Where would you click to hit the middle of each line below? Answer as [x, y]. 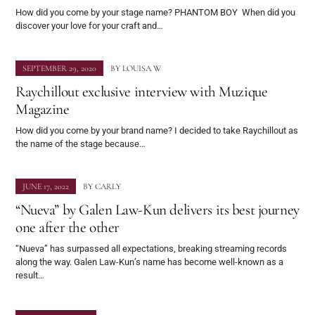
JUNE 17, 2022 [46, 187]
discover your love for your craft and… [89, 26]
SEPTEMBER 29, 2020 [59, 69]
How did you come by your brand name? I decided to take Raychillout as [157, 131]
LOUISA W [142, 69]
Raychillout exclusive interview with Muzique [142, 92]
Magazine [43, 109]
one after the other [67, 227]
